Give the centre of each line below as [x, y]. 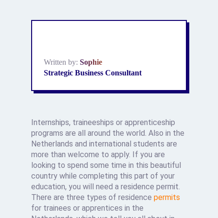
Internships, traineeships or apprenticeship [103, 122]
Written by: [62, 62]
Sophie [91, 62]
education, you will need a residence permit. [106, 187]
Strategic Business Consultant [93, 73]
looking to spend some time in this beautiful [106, 165]
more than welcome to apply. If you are [98, 154]
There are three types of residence [93, 197]
